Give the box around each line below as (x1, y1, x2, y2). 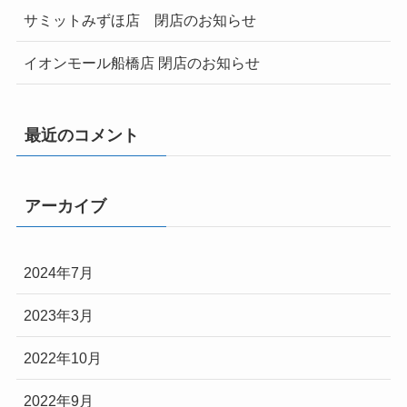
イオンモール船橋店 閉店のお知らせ (23, 55, 260, 72)
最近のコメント (24, 125, 139, 144)
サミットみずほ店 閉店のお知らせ (23, 12, 256, 29)
